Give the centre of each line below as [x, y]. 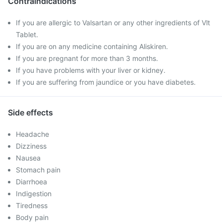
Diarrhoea [31, 182]
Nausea [28, 158]
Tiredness [32, 205]
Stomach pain [38, 170]
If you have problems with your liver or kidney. [91, 70]
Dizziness [31, 146]
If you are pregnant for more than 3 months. [87, 58]
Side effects [30, 112]
